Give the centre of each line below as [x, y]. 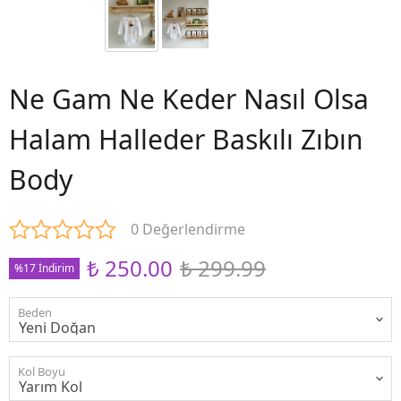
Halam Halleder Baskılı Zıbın [186, 139]
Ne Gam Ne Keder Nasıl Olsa [189, 98]
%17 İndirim [44, 268]
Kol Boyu [42, 371]
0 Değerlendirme [188, 229]
